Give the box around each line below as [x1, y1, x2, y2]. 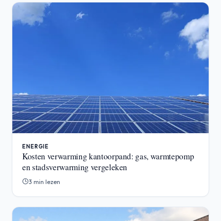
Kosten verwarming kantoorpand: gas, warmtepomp [22, 150, 194, 162]
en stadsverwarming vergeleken [22, 161, 128, 173]
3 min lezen [29, 177, 60, 185]
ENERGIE [22, 143, 49, 150]
